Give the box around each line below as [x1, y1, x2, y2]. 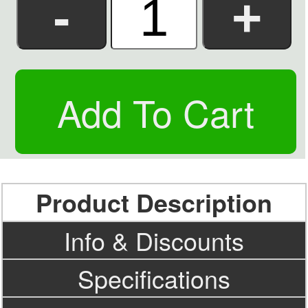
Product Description [35, 185, 272, 221]
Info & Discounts [63, 223, 244, 258]
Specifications [77, 261, 230, 296]
